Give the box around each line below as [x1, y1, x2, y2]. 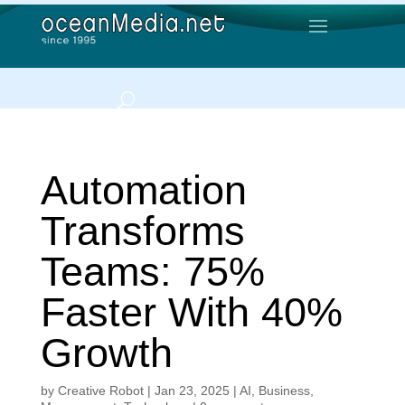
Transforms [40, 208, 245, 254]
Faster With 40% [40, 289, 343, 335]
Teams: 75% [40, 249, 265, 295]
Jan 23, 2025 [154, 383, 230, 398]
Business [258, 383, 310, 398]
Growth [40, 330, 173, 376]
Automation [40, 167, 247, 213]
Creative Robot [57, 383, 144, 398]
